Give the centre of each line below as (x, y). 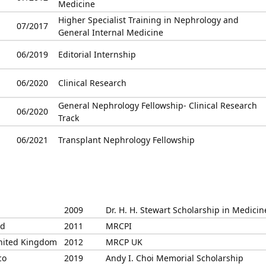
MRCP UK (124, 242)
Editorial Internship (97, 54)
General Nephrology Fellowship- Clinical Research (158, 105)
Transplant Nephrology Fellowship (126, 140)
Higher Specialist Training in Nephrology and (148, 20)
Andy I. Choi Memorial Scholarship (175, 258)
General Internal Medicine (111, 32)
